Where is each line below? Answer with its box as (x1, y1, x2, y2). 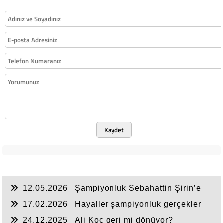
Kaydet (104, 125, 124, 135)
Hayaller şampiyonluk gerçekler (75, 200, 201, 208)
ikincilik (10, 209, 41, 217)
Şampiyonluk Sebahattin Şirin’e (75, 184, 201, 192)
